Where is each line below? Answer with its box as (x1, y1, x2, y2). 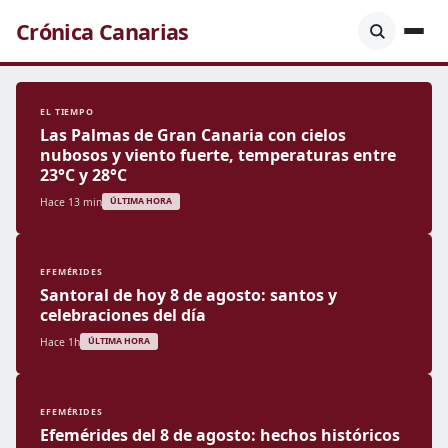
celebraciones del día (40, 304, 206, 326)
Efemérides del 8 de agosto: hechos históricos (40, 424, 400, 446)
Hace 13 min (40, 194, 102, 209)
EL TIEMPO (40, 106, 94, 118)
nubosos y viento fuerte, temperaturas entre (40, 144, 396, 166)
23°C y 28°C (40, 164, 127, 186)
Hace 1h (40, 334, 80, 349)
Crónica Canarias (16, 16, 189, 46)
